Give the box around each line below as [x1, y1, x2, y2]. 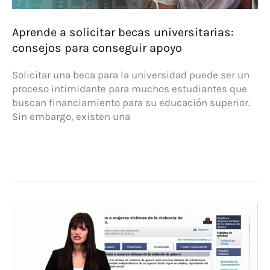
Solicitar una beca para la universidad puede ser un [12, 68, 250, 81]
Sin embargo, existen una [12, 110, 130, 122]
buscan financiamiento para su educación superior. [12, 96, 250, 108]
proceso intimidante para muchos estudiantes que [12, 82, 247, 95]
